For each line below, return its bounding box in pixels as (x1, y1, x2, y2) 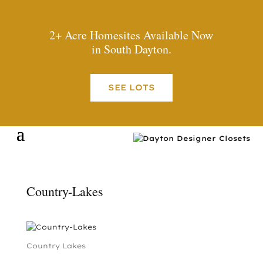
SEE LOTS (107, 82, 155, 93)
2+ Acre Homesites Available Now (49, 27, 214, 43)
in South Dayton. (91, 41, 171, 57)
